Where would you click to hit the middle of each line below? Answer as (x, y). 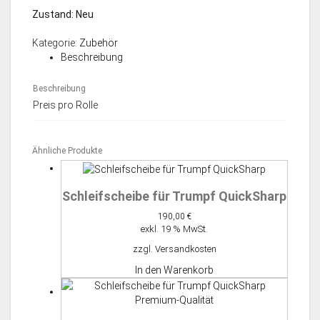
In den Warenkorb (174, 270)
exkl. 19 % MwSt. (174, 229)
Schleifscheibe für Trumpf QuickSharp (174, 196)
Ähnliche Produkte (67, 151)
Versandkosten (185, 249)
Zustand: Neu (63, 15)
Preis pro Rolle (65, 105)
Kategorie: (56, 43)
